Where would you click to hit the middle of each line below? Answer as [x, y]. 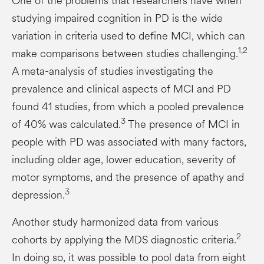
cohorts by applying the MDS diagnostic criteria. [124, 240]
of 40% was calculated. [66, 124]
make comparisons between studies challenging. [125, 53]
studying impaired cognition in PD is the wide [117, 18]
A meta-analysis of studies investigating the [113, 71]
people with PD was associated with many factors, [129, 142]
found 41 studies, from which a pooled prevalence [128, 106]
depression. [38, 195]
